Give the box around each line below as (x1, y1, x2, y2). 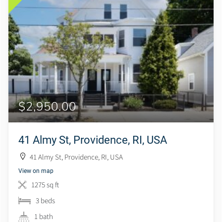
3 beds (36, 195, 55, 205)
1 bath (34, 211, 53, 221)
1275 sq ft (31, 179, 59, 189)
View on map (18, 166, 54, 174)
